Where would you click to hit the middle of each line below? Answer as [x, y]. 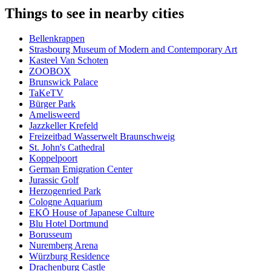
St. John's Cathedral [67, 148]
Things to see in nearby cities [94, 13]
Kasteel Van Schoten [69, 60]
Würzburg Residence [69, 256]
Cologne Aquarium [66, 202]
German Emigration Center [81, 169]
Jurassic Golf [54, 180]
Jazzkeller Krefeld [64, 126]
